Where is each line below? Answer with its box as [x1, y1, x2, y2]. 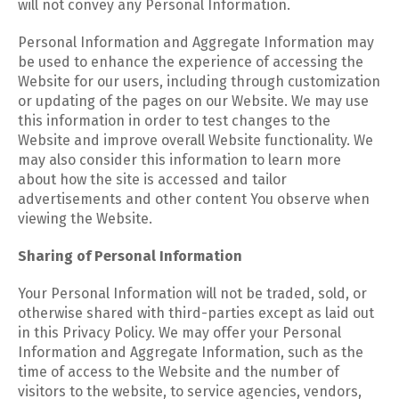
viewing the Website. [18, 210, 152, 227]
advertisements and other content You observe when [18, 191, 370, 208]
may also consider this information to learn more [18, 151, 341, 168]
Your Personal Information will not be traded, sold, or [18, 285, 367, 302]
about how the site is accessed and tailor [18, 171, 287, 188]
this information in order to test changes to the [18, 112, 330, 129]
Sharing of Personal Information [18, 248, 242, 265]
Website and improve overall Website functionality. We [18, 132, 373, 149]
